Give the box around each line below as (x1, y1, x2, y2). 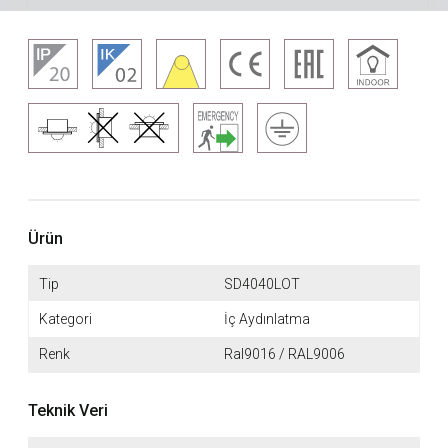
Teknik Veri (28, 400, 108, 420)
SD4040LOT (224, 275, 300, 292)
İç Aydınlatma (224, 310, 310, 327)
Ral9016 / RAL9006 (224, 346, 345, 363)
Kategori (38, 310, 92, 327)
